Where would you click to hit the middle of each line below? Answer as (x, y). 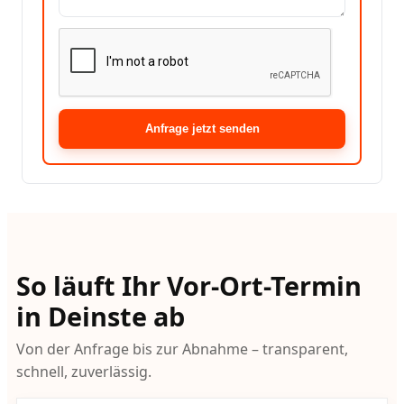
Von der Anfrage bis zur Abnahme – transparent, (182, 349)
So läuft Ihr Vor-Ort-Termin (188, 285)
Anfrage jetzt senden (202, 129)
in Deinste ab (100, 316)
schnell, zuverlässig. (83, 372)
